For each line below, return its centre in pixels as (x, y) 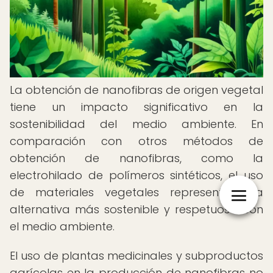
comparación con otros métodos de (136, 141)
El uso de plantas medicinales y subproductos (136, 256)
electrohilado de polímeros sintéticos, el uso (136, 175)
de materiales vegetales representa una (136, 192)
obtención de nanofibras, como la (136, 158)
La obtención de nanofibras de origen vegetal (136, 90)
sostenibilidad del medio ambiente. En (136, 124)
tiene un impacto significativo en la (136, 107)
